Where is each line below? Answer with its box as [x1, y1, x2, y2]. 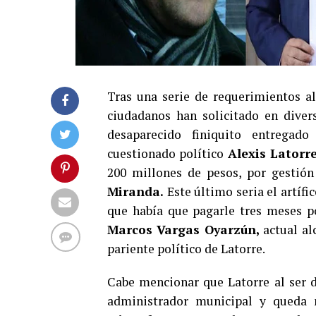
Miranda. [107, 183, 164, 200]
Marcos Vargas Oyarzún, [107, 221, 264, 238]
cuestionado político [107, 145, 228, 162]
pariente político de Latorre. [107, 241, 265, 257]
